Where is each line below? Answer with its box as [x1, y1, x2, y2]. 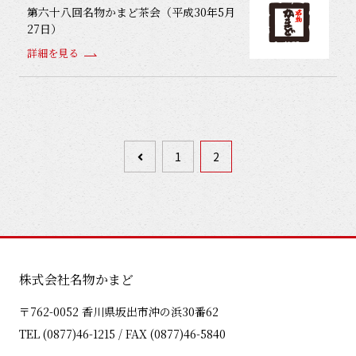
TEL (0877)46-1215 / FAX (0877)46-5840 [19, 326, 226, 342]
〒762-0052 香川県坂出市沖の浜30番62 [19, 304, 219, 319]
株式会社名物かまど [19, 270, 133, 288]
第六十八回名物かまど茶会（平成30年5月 [27, 4, 235, 20]
